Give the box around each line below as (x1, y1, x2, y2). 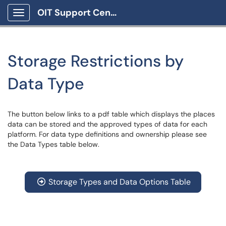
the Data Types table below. (8, 140, 99, 149)
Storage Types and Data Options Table (48, 177, 191, 187)
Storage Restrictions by (8, 50, 184, 72)
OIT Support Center (110, 7, 117, 19)
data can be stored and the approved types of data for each (8, 120, 207, 129)
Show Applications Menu (18, 16, 98, 25)
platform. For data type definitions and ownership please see (8, 130, 207, 139)
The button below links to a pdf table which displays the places (8, 109, 215, 119)
